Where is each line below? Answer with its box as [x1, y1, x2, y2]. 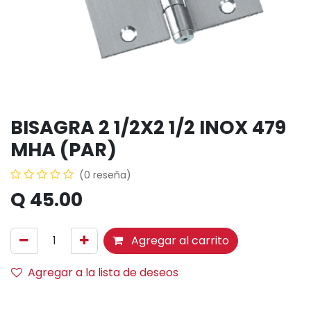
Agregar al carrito [128, 233, 229, 249]
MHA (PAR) [10, 137, 117, 162]
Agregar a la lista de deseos [28, 264, 178, 280]
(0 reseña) [79, 168, 131, 182]
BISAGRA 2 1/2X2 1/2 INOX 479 [10, 115, 286, 140]
